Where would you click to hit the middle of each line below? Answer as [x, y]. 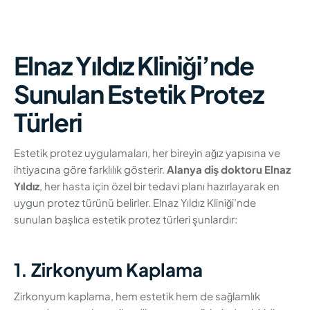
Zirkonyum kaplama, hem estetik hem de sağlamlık [137, 295]
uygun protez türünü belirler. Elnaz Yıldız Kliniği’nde [135, 202]
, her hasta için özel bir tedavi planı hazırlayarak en [159, 185]
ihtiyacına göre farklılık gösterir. [90, 169]
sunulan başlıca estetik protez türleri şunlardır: [126, 219]
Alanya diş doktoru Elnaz [229, 169]
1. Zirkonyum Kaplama [108, 269]
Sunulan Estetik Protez [139, 94]
